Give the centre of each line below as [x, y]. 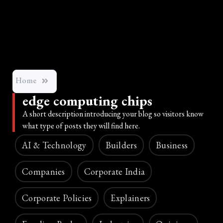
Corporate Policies [57, 198]
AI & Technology [54, 145]
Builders [121, 145]
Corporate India [114, 172]
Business [172, 145]
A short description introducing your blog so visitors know [113, 114]
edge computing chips [87, 101]
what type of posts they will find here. [81, 126]
